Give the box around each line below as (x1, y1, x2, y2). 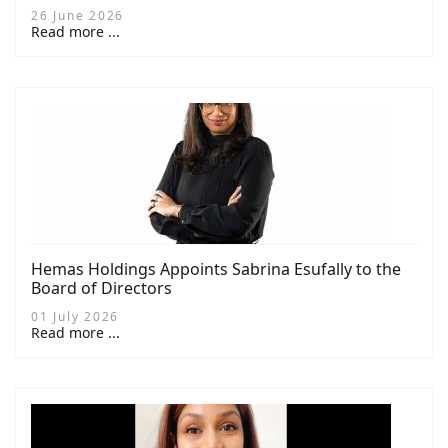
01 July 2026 (31, 308, 119, 326)
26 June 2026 (31, 7, 124, 25)
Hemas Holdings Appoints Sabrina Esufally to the (31, 258, 401, 281)
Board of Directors (31, 277, 172, 300)
